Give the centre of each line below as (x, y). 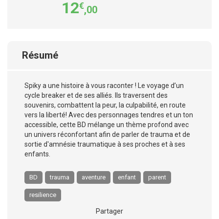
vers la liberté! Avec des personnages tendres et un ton (109, 115)
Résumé (40, 55)
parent (157, 177)
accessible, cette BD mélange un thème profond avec (107, 125)
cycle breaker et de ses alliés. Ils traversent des (96, 95)
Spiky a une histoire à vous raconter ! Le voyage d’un (104, 86)
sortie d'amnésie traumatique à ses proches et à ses (105, 144)
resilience (43, 195)
